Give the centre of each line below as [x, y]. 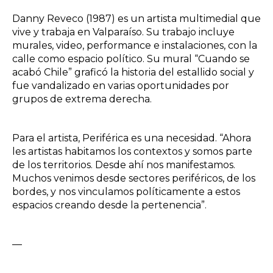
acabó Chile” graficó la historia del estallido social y [133, 72]
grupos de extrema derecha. [84, 99]
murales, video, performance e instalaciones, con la [135, 45]
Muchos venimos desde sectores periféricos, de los [134, 178]
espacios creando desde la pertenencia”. [111, 205]
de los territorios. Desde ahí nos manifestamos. [124, 165]
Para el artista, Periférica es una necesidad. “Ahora [132, 138]
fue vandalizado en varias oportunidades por [121, 85]
